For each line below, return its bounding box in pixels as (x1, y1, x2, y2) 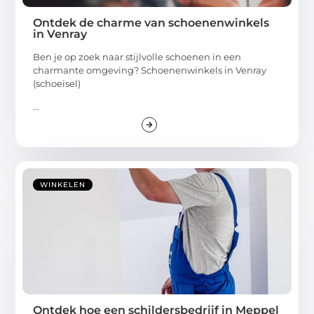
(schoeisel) (33, 77, 81, 89)
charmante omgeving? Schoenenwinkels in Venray (33, 64, 267, 76)
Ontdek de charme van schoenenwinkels (33, 15, 270, 29)
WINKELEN (40, 180, 86, 189)
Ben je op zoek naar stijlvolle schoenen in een (33, 50, 242, 62)
